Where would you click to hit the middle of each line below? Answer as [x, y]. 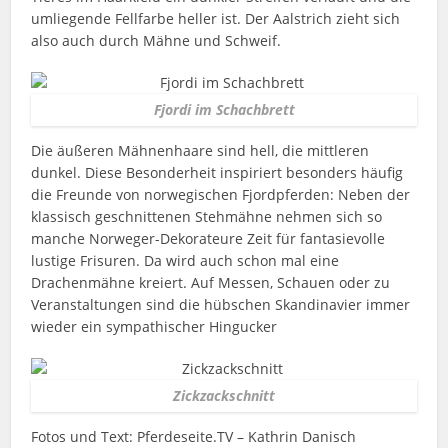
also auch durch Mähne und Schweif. [156, 40]
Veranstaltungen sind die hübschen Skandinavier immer [221, 304]
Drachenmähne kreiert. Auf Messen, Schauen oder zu [211, 282]
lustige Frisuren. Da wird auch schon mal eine [185, 260]
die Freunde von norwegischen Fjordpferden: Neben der [221, 194]
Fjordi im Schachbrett [224, 109]
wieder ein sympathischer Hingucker [154, 326]
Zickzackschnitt [224, 395]
